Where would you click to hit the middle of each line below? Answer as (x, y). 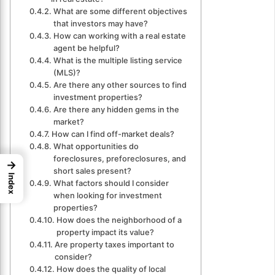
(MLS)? (67, 73)
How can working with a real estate (119, 36)
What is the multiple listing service (118, 61)
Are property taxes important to (114, 245)
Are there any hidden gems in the (116, 110)
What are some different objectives (120, 12)
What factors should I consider (111, 184)
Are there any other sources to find (120, 85)
